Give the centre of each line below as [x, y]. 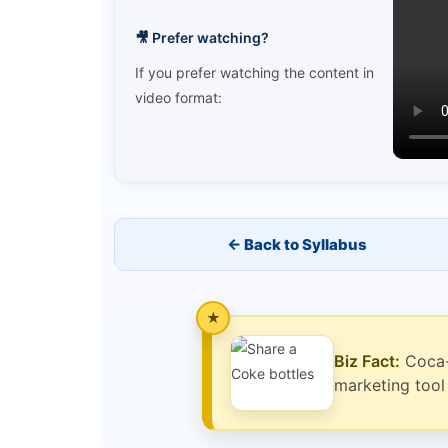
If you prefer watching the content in [254, 72]
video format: [178, 97]
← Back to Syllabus [296, 245]
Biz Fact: [367, 360]
